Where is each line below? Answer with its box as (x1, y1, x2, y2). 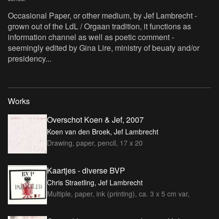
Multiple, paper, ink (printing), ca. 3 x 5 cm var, (47, 188, 190, 198)
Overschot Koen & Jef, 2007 (47, 113, 144, 125)
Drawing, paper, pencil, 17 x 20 (47, 137, 143, 148)
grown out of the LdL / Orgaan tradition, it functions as (8, 20, 191, 32)
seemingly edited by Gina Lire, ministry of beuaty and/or (8, 42, 199, 53)
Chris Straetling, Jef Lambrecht (47, 177, 143, 187)
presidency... (8, 52, 51, 64)
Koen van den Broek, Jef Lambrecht (47, 126, 158, 136)
